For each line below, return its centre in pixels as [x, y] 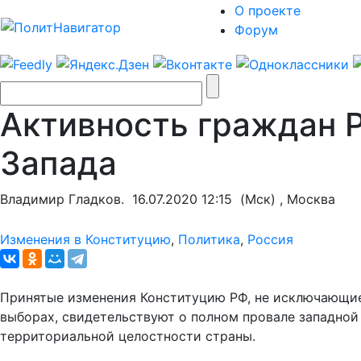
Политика [209, 239]
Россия [270, 239]
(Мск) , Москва [284, 199]
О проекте [268, 10]
